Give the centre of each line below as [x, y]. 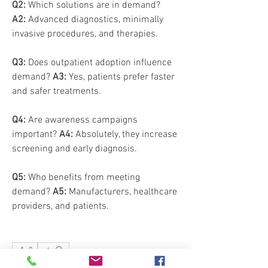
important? [36, 135]
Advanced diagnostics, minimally [95, 20]
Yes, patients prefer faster [121, 77]
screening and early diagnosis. [74, 149]
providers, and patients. [60, 206]
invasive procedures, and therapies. [85, 34]
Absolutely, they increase [125, 135]
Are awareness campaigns [82, 120]
